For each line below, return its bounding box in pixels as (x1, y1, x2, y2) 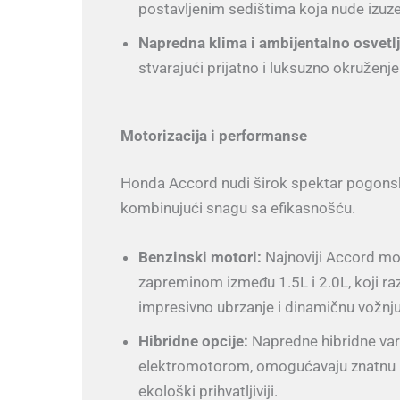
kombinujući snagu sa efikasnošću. (120, 199, 355, 218)
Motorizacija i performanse (120, 126, 307, 145)
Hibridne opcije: (137, 332, 248, 351)
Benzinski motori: (137, 248, 262, 267)
